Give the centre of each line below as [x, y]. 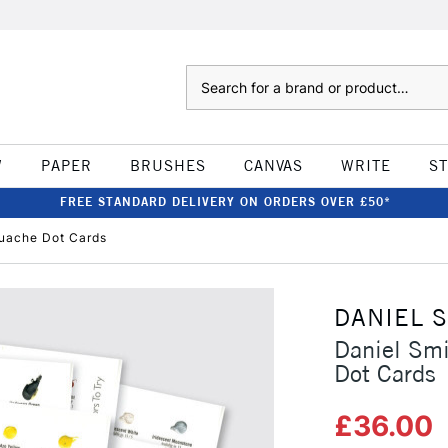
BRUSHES [167, 165]
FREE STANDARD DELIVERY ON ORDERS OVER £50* [225, 201]
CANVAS [273, 165]
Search [205, 75]
